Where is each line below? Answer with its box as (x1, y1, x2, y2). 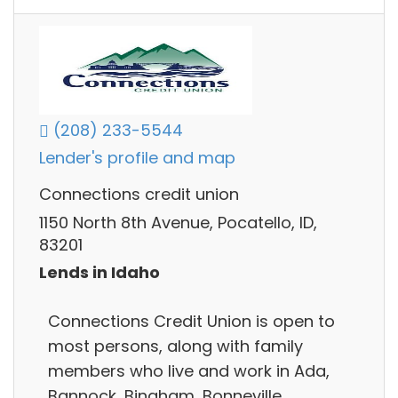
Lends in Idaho (39, 261, 160, 284)
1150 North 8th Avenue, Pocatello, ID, (39, 211, 317, 234)
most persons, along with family (48, 334, 303, 357)
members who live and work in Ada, (48, 359, 330, 382)
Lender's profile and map (39, 147, 235, 170)
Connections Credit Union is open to (48, 309, 335, 332)
